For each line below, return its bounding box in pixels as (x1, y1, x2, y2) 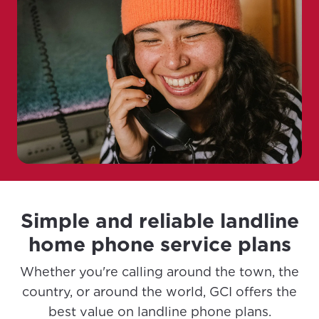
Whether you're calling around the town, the (20, 264, 299, 279)
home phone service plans (28, 232, 291, 256)
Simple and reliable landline (20, 209, 299, 233)
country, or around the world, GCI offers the (22, 284, 297, 299)
